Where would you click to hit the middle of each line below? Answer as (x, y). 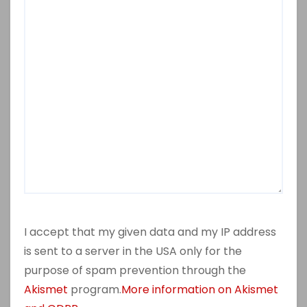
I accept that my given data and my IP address (150, 232)
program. (95, 290)
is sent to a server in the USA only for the (133, 251)
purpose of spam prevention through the (135, 271)
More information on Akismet (200, 290)
